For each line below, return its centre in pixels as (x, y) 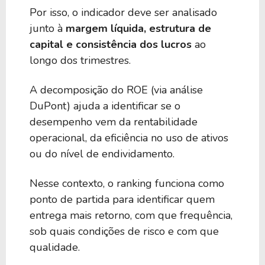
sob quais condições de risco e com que (124, 232)
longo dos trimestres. (80, 60)
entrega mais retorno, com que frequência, (131, 216)
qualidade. (55, 248)
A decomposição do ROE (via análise (116, 90)
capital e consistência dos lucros (111, 44)
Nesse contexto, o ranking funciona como (127, 184)
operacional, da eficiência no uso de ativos (129, 138)
